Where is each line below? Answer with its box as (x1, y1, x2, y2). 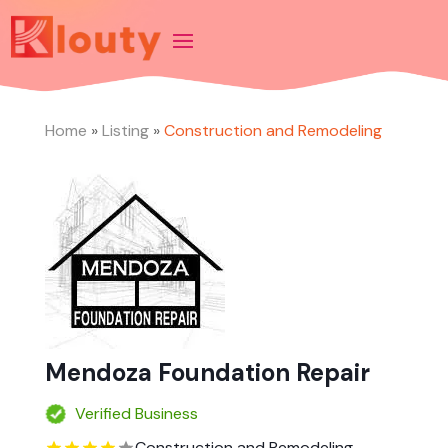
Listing (101, 120, 149, 142)
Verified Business (74, 403, 198, 425)
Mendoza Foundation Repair (44, 357, 370, 389)
